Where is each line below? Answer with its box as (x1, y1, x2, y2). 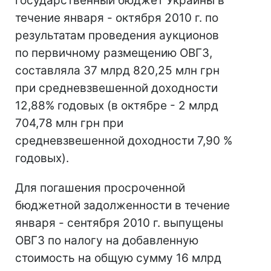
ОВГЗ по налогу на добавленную (15, 233, 198, 247)
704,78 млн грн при (15, 116, 123, 130)
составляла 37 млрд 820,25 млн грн (15, 64, 220, 77)
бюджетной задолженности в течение (15, 198, 230, 212)
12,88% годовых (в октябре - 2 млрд (15, 99, 218, 113)
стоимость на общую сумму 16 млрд (15, 251, 221, 265)
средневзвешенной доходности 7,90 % (15, 134, 232, 148)
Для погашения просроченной (15, 181, 185, 195)
